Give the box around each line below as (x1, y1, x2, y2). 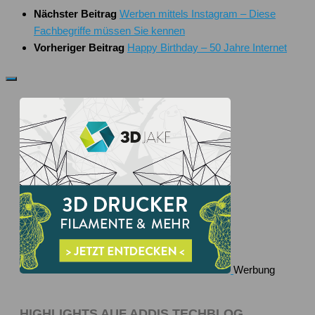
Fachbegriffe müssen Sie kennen (34, 24, 185, 37)
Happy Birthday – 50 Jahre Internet (127, 41, 287, 53)
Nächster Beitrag (34, 7, 120, 20)
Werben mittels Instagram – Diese (120, 7, 276, 20)
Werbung (233, 264, 275, 276)
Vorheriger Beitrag (34, 41, 127, 53)
